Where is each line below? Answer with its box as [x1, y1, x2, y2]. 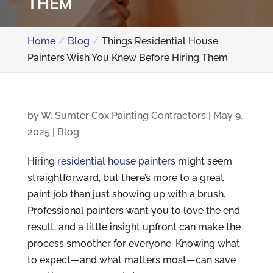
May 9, [213, 110, 243, 121]
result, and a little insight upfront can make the [27, 221, 241, 233]
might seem [175, 155, 232, 167]
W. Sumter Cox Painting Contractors [40, 110, 206, 121]
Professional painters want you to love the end [27, 205, 240, 216]
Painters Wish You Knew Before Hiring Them [27, 52, 228, 63]
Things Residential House [101, 35, 218, 47]
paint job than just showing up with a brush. [27, 188, 225, 200]
